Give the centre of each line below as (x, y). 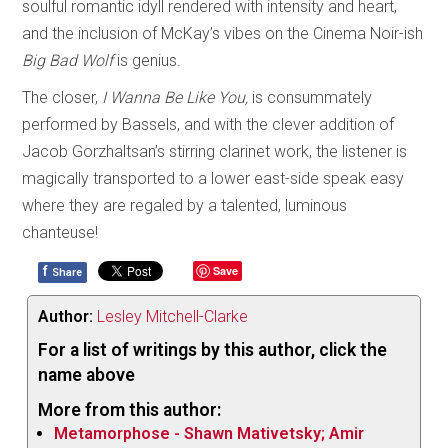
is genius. (149, 60)
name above (87, 374)
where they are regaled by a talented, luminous (185, 205)
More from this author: (130, 409)
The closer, (62, 97)
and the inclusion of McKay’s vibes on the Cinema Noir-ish (223, 33)
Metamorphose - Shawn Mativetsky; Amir (209, 433)
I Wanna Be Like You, (177, 97)
